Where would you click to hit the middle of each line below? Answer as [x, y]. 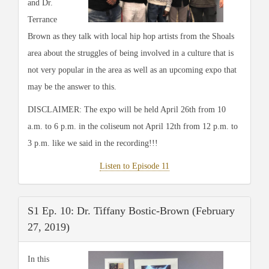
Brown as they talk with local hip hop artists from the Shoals [131, 36]
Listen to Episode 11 [134, 166]
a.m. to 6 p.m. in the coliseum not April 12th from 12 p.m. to [133, 126]
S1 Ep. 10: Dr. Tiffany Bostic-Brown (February [131, 210]
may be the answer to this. [73, 86]
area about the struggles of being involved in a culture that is [131, 53]
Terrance [42, 19]
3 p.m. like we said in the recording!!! [93, 143]
